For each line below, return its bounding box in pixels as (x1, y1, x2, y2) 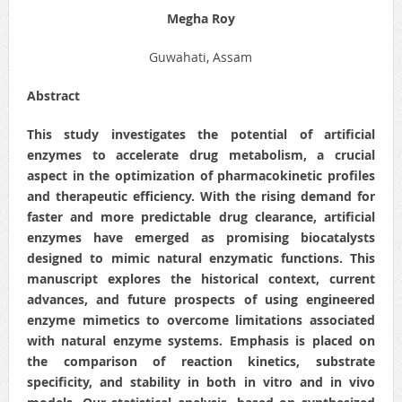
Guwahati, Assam (149, 48, 253, 66)
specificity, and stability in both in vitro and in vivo (26, 372, 376, 390)
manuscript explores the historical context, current (26, 269, 376, 287)
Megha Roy (166, 9, 235, 27)
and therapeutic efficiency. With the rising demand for (26, 187, 376, 205)
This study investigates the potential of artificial (26, 125, 376, 143)
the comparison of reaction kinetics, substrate (26, 352, 376, 370)
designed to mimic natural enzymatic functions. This (26, 249, 376, 267)
